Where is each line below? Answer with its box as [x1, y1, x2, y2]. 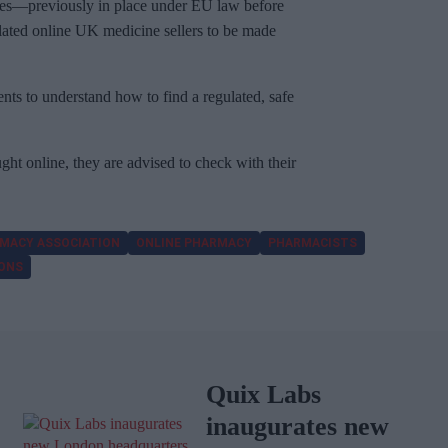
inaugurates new [206, 412, 390, 442]
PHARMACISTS [268, 236, 357, 251]
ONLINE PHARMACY [136, 236, 252, 251]
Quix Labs [206, 380, 322, 410]
